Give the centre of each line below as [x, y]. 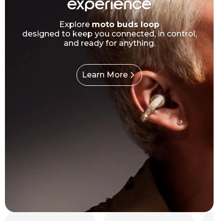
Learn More [105, 75]
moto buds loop [126, 24]
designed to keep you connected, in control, [109, 34]
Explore [75, 24]
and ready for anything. [109, 43]
